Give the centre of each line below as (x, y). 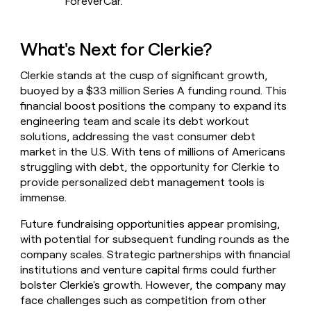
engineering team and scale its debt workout (135, 121)
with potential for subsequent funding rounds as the (155, 239)
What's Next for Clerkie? (116, 49)
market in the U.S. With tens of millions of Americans (153, 152)
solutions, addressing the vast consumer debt (138, 137)
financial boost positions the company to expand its (154, 106)
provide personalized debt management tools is (143, 183)
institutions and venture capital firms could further (149, 270)
